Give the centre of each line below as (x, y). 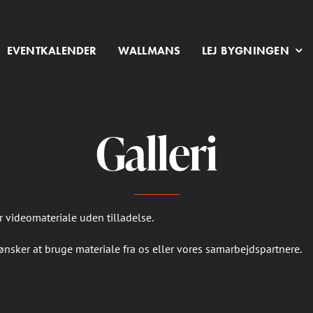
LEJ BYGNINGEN (245, 50)
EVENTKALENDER (52, 50)
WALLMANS (149, 50)
